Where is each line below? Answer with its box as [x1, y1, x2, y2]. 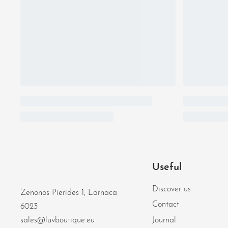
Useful [152, 162, 182, 173]
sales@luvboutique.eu [20, 216, 95, 225]
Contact [152, 201, 179, 209]
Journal [152, 216, 176, 224]
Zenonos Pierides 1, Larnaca [20, 189, 117, 197]
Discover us [152, 185, 191, 194]
